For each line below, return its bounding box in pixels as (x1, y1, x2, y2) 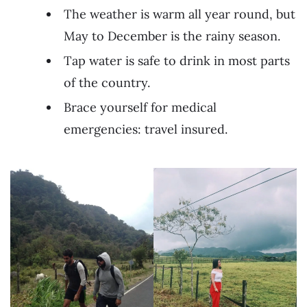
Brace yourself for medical (64, 99, 217, 116)
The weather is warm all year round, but (64, 6, 295, 23)
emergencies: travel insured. (64, 121, 228, 138)
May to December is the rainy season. (64, 28, 280, 45)
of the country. (64, 75, 150, 91)
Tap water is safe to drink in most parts (64, 53, 290, 69)
